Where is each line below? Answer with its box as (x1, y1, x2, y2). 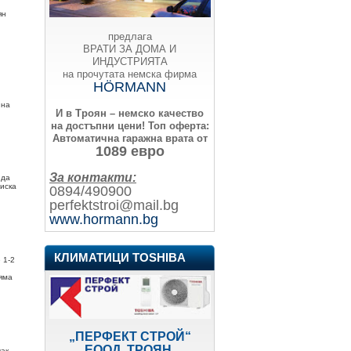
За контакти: (49, 170, 136, 184)
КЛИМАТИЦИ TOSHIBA (54, 251, 186, 264)
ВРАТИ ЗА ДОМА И (83, 42, 176, 55)
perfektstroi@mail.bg (49, 197, 179, 213)
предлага (107, 30, 152, 42)
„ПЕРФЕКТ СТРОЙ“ (68, 329, 191, 343)
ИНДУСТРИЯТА (92, 55, 168, 67)
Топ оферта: (144, 119, 209, 132)
